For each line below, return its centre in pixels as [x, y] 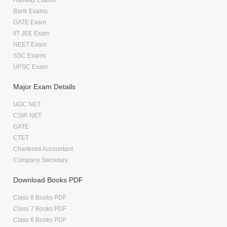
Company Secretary [41, 160]
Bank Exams [30, 11]
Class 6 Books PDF [40, 220]
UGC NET [27, 104]
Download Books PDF [48, 180]
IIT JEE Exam [31, 33]
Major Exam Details [44, 86]
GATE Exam [30, 22]
